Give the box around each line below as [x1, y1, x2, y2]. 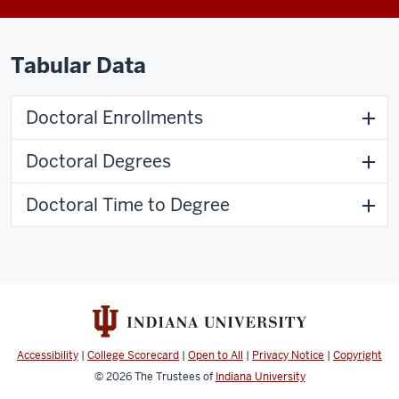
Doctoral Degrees [26, 150, 171, 173]
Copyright [333, 348, 382, 363]
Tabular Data [11, 52, 146, 79]
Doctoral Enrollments [26, 106, 203, 129]
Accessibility [17, 348, 78, 363]
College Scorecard [87, 348, 179, 363]
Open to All [188, 348, 243, 363]
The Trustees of [134, 370, 216, 385]
